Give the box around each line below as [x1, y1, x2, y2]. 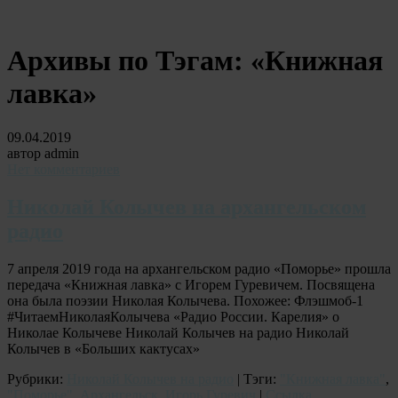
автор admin [7, 145, 79, 161]
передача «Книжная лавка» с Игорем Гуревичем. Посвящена [7, 276, 375, 292]
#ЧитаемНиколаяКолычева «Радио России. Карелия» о [7, 308, 339, 324]
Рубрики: [7, 370, 67, 386]
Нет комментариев [7, 161, 120, 177]
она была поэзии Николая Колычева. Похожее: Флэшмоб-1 [7, 292, 363, 308]
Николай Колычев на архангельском [7, 195, 366, 219]
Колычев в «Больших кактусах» [7, 340, 200, 356]
